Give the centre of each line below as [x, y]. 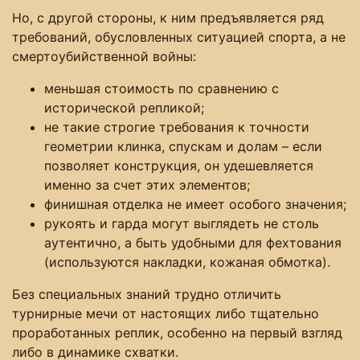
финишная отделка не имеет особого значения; [195, 204]
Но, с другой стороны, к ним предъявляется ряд [168, 17]
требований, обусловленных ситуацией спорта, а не [179, 37]
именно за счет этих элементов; [147, 184]
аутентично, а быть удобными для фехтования [193, 242]
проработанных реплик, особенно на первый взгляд [177, 332]
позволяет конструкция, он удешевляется [179, 165]
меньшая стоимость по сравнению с [162, 88]
